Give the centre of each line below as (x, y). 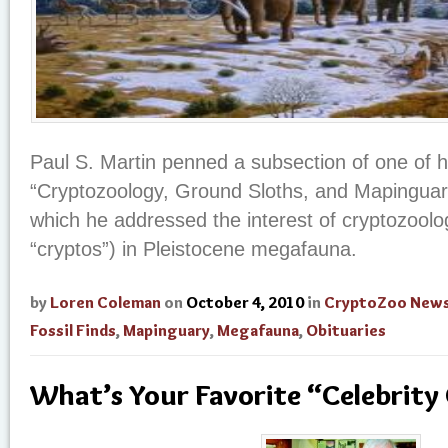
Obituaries (346, 331)
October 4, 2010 (245, 303)
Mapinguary (166, 331)
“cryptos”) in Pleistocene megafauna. (193, 249)
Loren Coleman (105, 303)
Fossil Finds (73, 331)
